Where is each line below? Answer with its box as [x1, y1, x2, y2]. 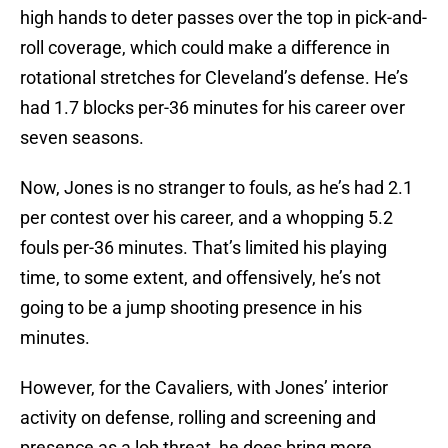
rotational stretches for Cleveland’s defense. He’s [20, 67, 408, 89]
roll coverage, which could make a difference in [20, 37, 390, 59]
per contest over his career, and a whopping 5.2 [20, 207, 393, 229]
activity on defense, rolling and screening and [20, 407, 376, 429]
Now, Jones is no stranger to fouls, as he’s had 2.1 [20, 177, 413, 199]
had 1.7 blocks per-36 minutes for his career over [20, 97, 405, 119]
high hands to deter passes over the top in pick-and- [20, 7, 427, 29]
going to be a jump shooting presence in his [20, 297, 362, 319]
